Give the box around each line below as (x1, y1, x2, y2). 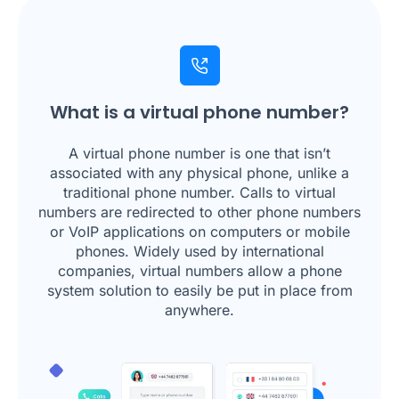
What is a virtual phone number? (50, 100, 349, 125)
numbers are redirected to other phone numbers (38, 203, 361, 221)
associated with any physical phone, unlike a (50, 164, 349, 182)
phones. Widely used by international (75, 242, 324, 260)
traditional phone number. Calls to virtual (63, 183, 336, 201)
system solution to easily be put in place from (46, 281, 353, 299)
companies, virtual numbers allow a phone (57, 262, 342, 280)
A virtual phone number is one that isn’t (69, 144, 330, 162)
